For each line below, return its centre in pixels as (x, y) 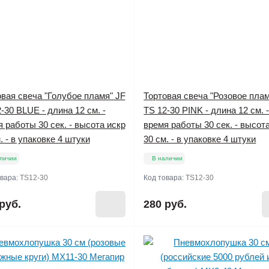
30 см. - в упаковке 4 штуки (200, 139)
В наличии (168, 158)
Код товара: (165, 178)
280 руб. (165, 204)
